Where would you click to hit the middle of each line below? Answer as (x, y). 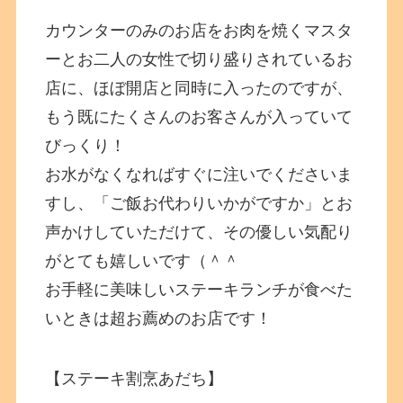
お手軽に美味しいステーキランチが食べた (199, 289)
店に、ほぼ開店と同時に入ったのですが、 (199, 88)
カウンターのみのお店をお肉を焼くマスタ (199, 30)
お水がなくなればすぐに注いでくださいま (199, 174)
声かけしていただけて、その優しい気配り (199, 232)
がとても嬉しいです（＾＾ (143, 260)
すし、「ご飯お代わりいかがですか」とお (199, 203)
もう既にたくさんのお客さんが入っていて (199, 116)
